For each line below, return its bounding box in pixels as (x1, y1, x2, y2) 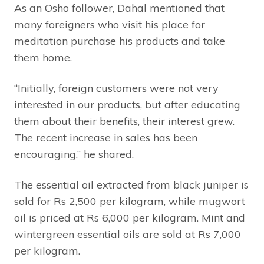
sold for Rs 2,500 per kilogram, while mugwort (14, 194, 245, 209)
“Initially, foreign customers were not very (14, 81, 219, 95)
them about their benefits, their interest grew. (14, 114, 235, 128)
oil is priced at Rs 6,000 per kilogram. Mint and (14, 211, 245, 225)
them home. (14, 51, 72, 65)
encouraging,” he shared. (14, 147, 134, 161)
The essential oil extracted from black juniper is (14, 178, 249, 192)
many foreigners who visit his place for (14, 18, 205, 32)
